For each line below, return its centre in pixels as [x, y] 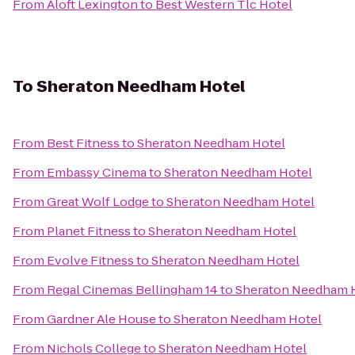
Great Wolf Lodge [98, 202]
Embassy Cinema [97, 172]
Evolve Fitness [90, 260]
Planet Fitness [89, 231]
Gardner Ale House [101, 319]
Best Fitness [83, 143]
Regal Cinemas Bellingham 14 [132, 290]
